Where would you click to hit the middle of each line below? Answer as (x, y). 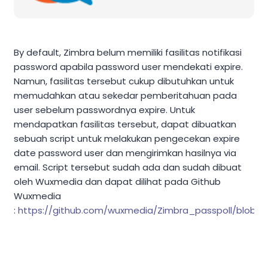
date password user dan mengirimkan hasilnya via (125, 153)
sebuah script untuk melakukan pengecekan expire (127, 139)
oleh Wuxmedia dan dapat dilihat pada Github (117, 182)
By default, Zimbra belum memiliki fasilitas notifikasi (128, 53)
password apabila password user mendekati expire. (128, 67)
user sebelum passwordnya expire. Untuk (104, 110)
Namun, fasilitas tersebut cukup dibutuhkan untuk (124, 81)
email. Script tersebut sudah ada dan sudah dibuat (128, 167)
